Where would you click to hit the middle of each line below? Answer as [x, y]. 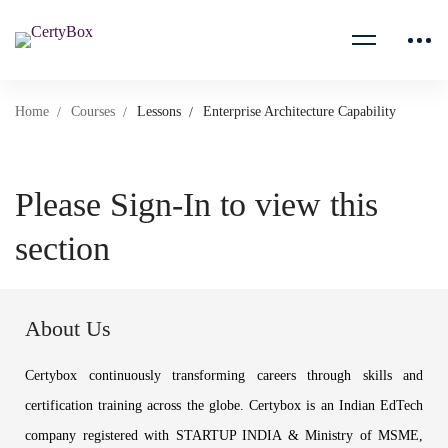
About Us [68, 328]
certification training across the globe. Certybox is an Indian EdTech [224, 405]
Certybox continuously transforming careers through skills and [224, 375]
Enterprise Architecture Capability [299, 111]
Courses [93, 111]
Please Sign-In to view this [196, 204]
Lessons [159, 111]
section [62, 248]
